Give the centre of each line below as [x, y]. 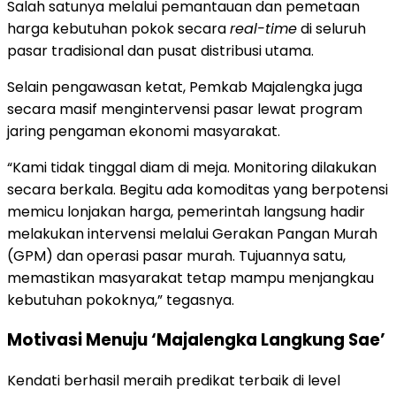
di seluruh [331, 28]
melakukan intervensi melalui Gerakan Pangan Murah [192, 233]
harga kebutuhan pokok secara [118, 28]
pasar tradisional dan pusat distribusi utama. [160, 50]
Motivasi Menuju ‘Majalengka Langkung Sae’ [196, 340]
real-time [263, 28]
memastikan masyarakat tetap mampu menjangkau [190, 278]
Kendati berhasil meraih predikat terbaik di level [174, 381]
